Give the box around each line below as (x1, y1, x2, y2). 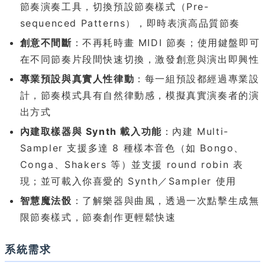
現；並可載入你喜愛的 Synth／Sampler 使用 (20, 174, 237, 187)
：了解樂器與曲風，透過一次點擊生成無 (72, 194, 260, 206)
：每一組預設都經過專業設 (134, 72, 260, 85)
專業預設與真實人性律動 (20, 72, 135, 85)
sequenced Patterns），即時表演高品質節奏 (20, 17, 240, 30)
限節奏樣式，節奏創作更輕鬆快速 (20, 211, 176, 223)
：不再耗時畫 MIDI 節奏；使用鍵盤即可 (72, 37, 260, 49)
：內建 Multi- (161, 125, 229, 137)
